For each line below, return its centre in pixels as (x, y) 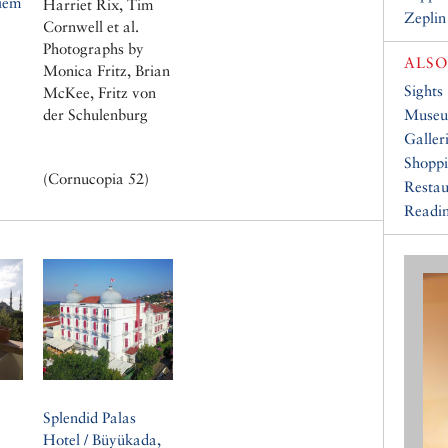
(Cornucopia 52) (96, 178)
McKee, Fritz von (99, 92)
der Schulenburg (95, 114)
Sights (423, 91)
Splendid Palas (89, 417)
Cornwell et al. (91, 26)
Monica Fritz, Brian (106, 70)
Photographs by (93, 48)
